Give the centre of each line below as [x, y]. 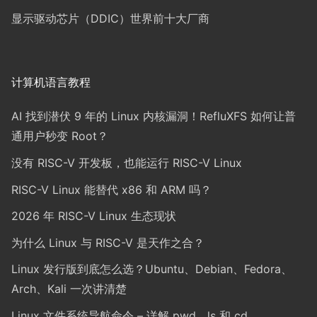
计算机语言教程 [51, 82]
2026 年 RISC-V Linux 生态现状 [94, 216]
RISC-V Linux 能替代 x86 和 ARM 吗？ [111, 189]
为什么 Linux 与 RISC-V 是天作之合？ [108, 242]
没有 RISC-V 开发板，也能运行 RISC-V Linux [127, 162]
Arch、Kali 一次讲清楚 [69, 289]
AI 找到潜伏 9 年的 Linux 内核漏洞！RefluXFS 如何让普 [154, 116]
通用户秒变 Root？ [60, 136]
